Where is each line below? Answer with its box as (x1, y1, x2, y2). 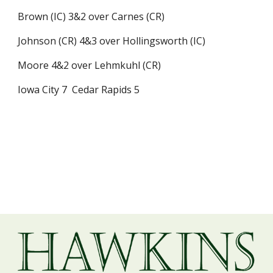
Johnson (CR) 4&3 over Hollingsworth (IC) (18, 34, 206, 48)
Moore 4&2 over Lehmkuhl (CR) (18, 58, 161, 72)
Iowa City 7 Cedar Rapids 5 (18, 83, 140, 96)
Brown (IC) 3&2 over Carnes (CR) (18, 10, 165, 23)
